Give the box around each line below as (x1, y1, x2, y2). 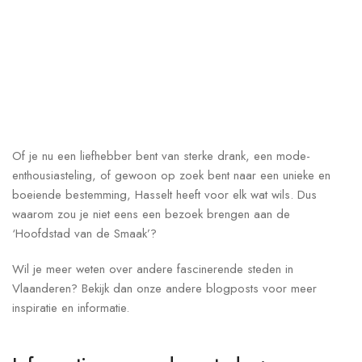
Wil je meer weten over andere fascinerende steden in (12, 260, 293, 279)
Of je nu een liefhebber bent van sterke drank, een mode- (12, 147, 310, 166)
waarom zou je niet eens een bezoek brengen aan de (12, 205, 290, 224)
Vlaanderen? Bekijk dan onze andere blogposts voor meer (12, 280, 317, 298)
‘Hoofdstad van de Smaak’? (12, 225, 157, 243)
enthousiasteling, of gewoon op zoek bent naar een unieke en (12, 166, 330, 185)
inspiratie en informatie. (12, 299, 129, 318)
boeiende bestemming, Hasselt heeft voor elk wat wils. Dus (12, 186, 317, 204)
